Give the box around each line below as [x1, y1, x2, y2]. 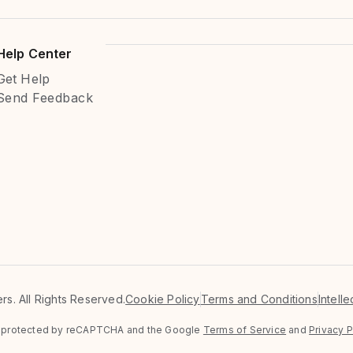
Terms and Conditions [200, 292, 318, 306]
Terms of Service [203, 324, 287, 336]
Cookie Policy [125, 292, 200, 306]
